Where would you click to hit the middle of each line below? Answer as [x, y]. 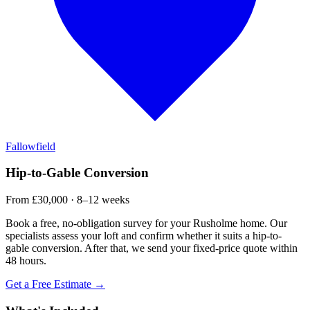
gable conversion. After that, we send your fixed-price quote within [152, 248]
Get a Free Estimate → [55, 284]
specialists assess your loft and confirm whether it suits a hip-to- [144, 235]
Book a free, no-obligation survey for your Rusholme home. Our [146, 223]
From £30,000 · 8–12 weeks [67, 199]
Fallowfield [30, 146]
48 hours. [26, 260]
